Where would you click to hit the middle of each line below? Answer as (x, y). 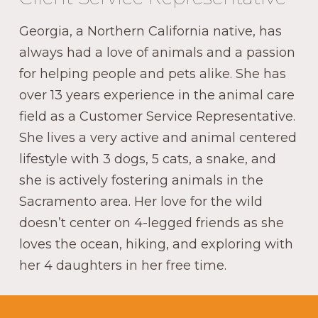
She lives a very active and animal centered (158, 138)
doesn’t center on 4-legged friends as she (152, 223)
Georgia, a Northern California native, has (150, 32)
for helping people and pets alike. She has (153, 74)
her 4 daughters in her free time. (123, 266)
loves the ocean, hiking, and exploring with (156, 245)
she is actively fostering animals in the (141, 181)
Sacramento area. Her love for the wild (141, 202)
